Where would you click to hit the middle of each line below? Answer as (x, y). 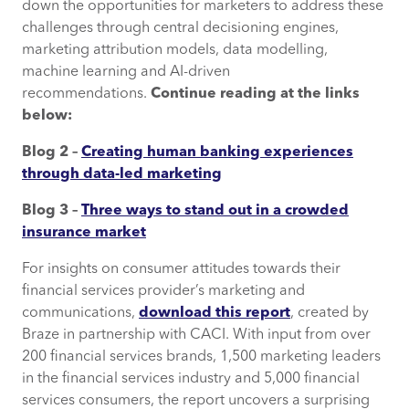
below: (49, 115)
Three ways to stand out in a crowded (215, 210)
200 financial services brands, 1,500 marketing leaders (201, 357)
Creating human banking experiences (217, 152)
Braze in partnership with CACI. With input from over (196, 335)
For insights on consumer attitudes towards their (181, 269)
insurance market (84, 232)
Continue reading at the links (255, 94)
